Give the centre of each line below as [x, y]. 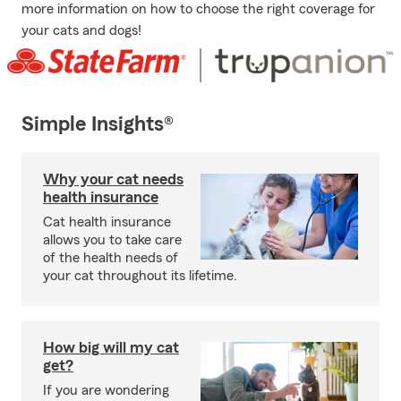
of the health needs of [111, 258]
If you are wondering [106, 391]
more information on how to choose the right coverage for [198, 9]
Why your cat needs [113, 179]
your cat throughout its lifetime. [140, 276]
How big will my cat [111, 348]
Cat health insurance [107, 222]
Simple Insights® [98, 125]
